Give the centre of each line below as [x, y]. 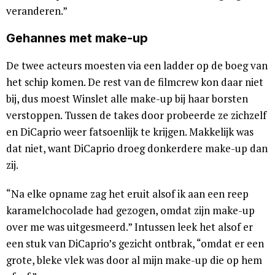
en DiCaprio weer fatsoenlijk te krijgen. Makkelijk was [130, 132]
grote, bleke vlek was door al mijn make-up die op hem [134, 260]
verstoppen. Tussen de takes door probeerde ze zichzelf [136, 115]
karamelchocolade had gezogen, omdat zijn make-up [130, 210]
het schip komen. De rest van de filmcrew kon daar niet [135, 82]
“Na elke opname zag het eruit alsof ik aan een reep [127, 194]
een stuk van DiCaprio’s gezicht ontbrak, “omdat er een [135, 243]
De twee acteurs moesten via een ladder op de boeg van [137, 65]
